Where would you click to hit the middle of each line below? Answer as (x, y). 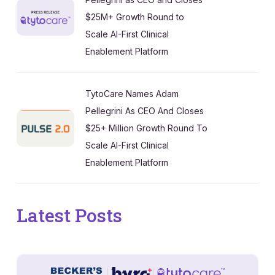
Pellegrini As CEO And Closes (145, 110)
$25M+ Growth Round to (135, 17)
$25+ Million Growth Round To (146, 128)
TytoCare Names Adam (132, 93)
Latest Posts (69, 215)
